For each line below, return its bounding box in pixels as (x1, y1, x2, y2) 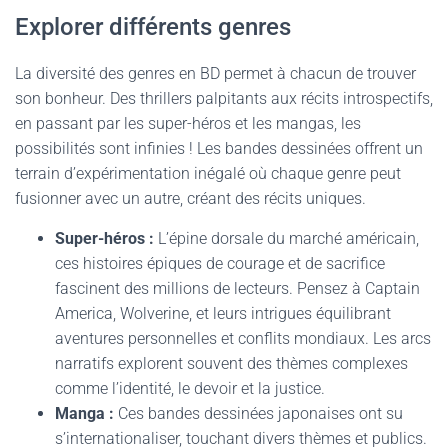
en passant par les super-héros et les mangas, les (15, 114, 361, 133)
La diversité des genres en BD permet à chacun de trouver (15, 64, 416, 83)
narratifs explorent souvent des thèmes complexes (55, 354, 408, 373)
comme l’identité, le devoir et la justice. (55, 379, 325, 398)
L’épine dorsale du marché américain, (154, 229, 419, 248)
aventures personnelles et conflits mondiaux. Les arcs (55, 329, 431, 348)
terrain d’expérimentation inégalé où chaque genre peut (15, 164, 401, 183)
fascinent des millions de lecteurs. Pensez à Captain (55, 279, 420, 298)
